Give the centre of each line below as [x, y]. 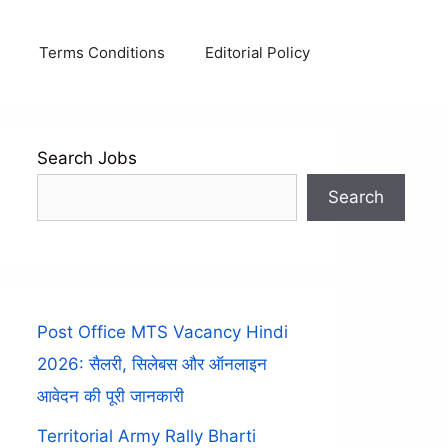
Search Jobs [87, 158]
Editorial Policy [257, 52]
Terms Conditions [101, 52]
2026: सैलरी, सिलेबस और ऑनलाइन [152, 363]
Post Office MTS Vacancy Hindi [162, 331]
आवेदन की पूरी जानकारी [110, 395]
